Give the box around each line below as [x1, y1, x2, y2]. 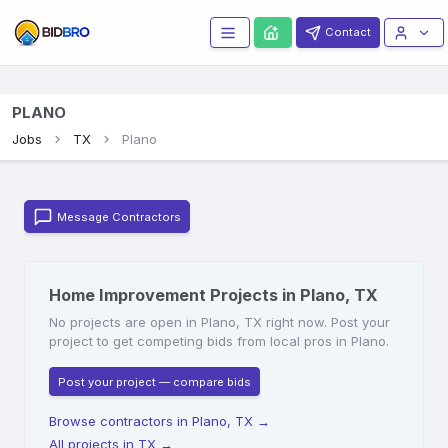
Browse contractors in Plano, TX [49, 413, 253, 430]
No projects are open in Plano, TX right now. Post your [49, 314, 390, 331]
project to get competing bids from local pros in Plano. [49, 333, 389, 350]
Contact [325, 25, 371, 40]
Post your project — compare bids [58, 374, 251, 389]
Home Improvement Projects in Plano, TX [49, 285, 378, 306]
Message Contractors [57, 209, 181, 224]
